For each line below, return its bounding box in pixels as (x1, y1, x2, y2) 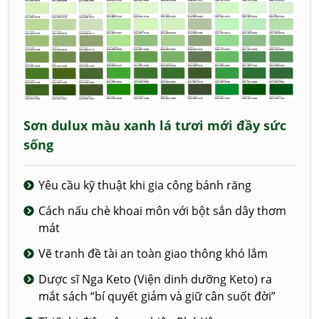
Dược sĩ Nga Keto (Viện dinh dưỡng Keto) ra (38, 271, 273, 288)
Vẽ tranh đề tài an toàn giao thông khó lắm (38, 246, 268, 262)
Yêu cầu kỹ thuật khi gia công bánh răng (38, 177, 252, 194)
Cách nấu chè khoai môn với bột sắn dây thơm (38, 203, 287, 219)
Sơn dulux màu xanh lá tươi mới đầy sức (23, 117, 287, 135)
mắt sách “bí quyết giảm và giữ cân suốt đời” (38, 288, 276, 305)
